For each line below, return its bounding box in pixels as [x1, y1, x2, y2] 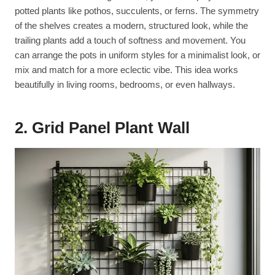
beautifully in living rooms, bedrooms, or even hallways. [15, 79, 235, 90]
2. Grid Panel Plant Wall [15, 118, 190, 137]
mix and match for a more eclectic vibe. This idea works [15, 64, 238, 75]
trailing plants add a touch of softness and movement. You [15, 34, 246, 45]
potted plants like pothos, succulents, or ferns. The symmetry [15, 5, 259, 16]
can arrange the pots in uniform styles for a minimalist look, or [15, 49, 260, 60]
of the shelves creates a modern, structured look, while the [15, 20, 248, 31]
